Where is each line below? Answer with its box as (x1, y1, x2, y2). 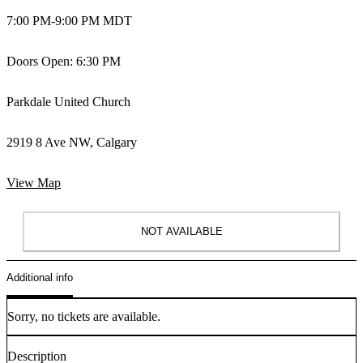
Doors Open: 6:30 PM (6, 53, 121, 68)
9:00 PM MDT (55, 13, 132, 28)
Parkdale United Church (6, 94, 130, 109)
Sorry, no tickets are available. (7, 309, 160, 323)
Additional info (6, 271, 73, 284)
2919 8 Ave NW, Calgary (6, 135, 137, 149)
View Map (6, 175, 61, 190)
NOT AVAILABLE (140, 225, 223, 238)
